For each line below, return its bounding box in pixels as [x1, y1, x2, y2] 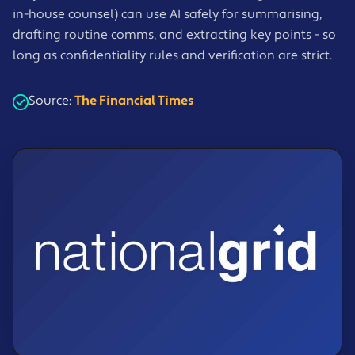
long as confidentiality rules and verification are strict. [13, 47, 332, 63]
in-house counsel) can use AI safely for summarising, [13, 6, 322, 22]
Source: [29, 92, 74, 109]
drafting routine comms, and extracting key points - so [13, 26, 336, 43]
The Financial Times [74, 92, 194, 109]
